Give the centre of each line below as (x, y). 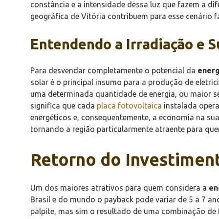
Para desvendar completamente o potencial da (114, 70)
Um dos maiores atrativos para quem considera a (120, 187)
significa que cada (64, 105)
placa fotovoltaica (129, 105)
